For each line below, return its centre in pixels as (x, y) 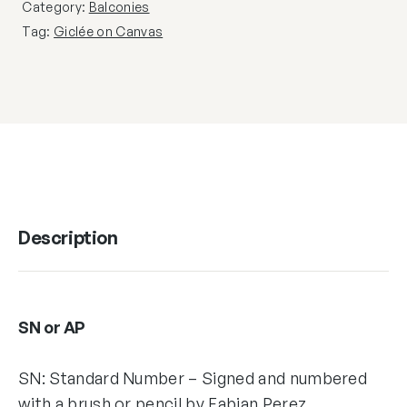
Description (68, 237)
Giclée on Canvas (109, 31)
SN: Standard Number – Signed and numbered (193, 377)
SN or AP (52, 327)
